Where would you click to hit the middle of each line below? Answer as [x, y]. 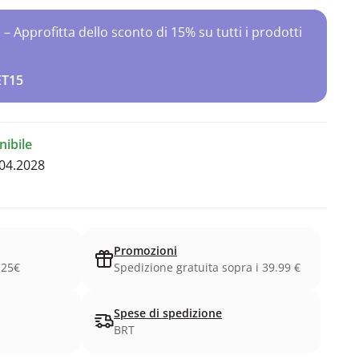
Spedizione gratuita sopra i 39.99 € [207, 267]
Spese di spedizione [168, 313]
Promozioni [145, 250]
